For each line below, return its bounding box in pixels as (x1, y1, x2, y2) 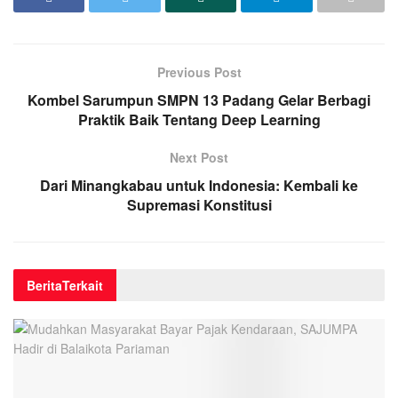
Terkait (62, 275, 103, 294)
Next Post (170, 147, 228, 166)
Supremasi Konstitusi (126, 194, 272, 215)
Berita (27, 275, 62, 294)
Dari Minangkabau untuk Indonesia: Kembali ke (40, 174, 358, 195)
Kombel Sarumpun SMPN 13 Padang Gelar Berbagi (28, 89, 370, 110)
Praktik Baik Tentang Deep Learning (77, 108, 321, 130)
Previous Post (156, 62, 242, 81)
